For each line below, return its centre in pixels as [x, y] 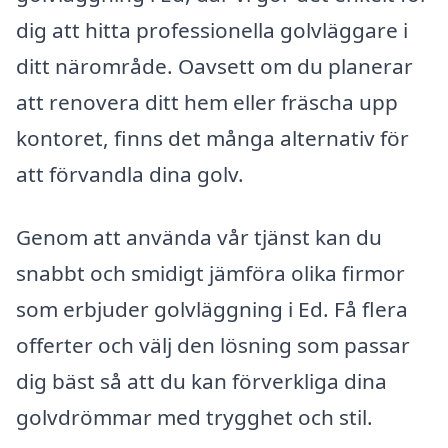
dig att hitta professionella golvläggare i [212, 29]
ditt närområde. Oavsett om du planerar [214, 65]
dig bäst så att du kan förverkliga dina [201, 381]
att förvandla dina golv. [130, 173]
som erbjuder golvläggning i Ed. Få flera [212, 309]
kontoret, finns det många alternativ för [212, 137]
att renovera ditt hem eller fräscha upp [207, 101]
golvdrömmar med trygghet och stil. [194, 417]
